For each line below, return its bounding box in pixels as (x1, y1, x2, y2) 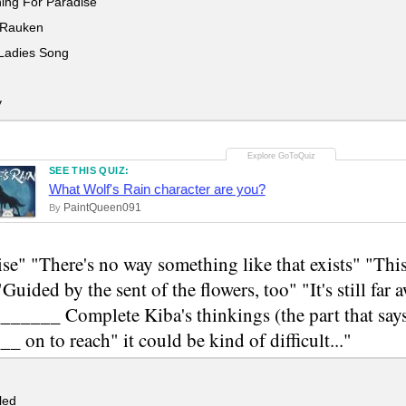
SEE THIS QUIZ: (48, 165, 130, 177)
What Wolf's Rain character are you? (48, 181, 266, 198)
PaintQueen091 (63, 201, 141, 215)
